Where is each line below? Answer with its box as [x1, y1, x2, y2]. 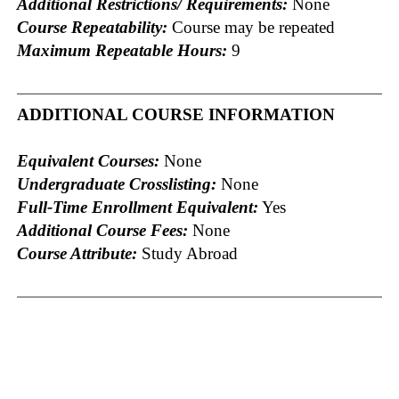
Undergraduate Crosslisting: [17, 174, 216, 193]
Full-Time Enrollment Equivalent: [17, 197, 258, 216]
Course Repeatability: [17, 17, 167, 37]
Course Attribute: [17, 243, 137, 263]
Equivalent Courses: [17, 151, 159, 170]
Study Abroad [137, 243, 238, 263]
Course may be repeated [167, 17, 335, 37]
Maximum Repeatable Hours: [17, 40, 227, 60]
